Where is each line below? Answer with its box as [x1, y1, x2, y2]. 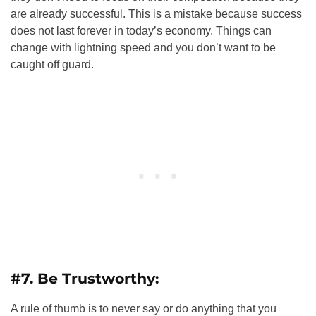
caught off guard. [11, 58, 94, 71]
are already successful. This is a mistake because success [11, 7, 302, 20]
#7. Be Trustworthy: [11, 269, 159, 287]
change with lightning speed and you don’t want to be [11, 41, 276, 54]
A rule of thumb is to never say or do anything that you [11, 302, 276, 315]
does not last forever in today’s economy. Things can [11, 24, 272, 37]
